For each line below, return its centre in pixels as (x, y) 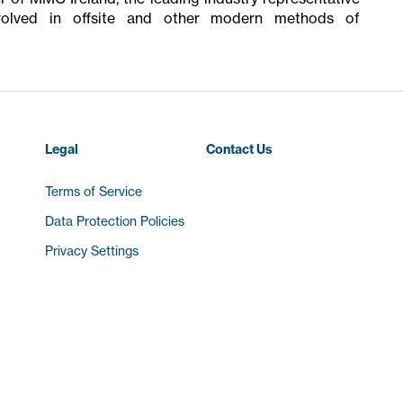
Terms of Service (94, 191)
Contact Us (239, 149)
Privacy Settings (92, 251)
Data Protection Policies (115, 221)
